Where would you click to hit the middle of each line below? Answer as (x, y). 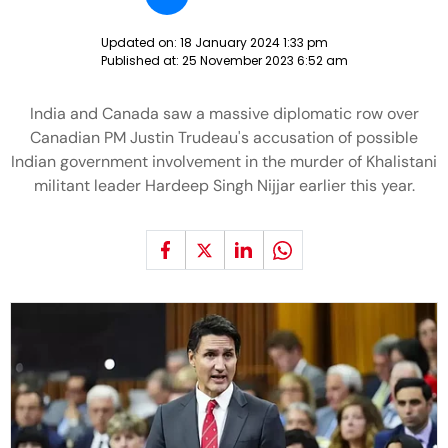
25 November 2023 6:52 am (264, 60)
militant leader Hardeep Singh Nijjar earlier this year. (224, 185)
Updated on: (140, 42)
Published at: (141, 60)
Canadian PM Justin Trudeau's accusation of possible (224, 137)
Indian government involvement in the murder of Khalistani (224, 161)
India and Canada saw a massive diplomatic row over (224, 113)
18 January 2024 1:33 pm (253, 42)
